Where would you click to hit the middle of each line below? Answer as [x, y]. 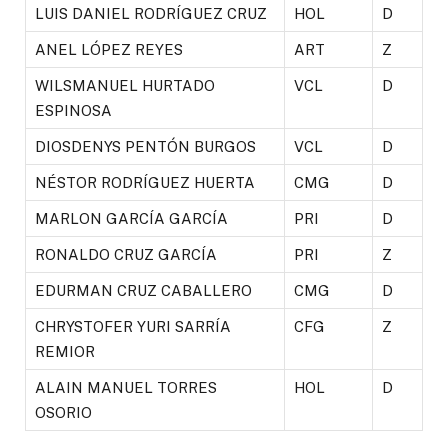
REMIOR [65, 351]
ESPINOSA [73, 110]
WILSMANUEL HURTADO [125, 85]
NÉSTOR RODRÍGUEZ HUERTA [145, 182]
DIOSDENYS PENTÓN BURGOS [145, 146]
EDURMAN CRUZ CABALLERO [143, 290]
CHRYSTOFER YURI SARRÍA [133, 326]
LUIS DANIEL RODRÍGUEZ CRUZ [151, 13]
